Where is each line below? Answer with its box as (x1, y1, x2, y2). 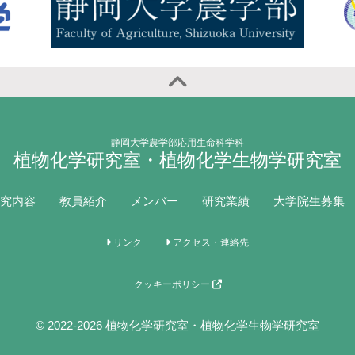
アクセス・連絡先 (170, 237, 249, 248)
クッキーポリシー (133, 279, 212, 290)
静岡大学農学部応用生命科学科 (111, 137, 244, 148)
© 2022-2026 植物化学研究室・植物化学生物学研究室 (36, 319, 319, 332)
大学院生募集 (273, 194, 345, 208)
